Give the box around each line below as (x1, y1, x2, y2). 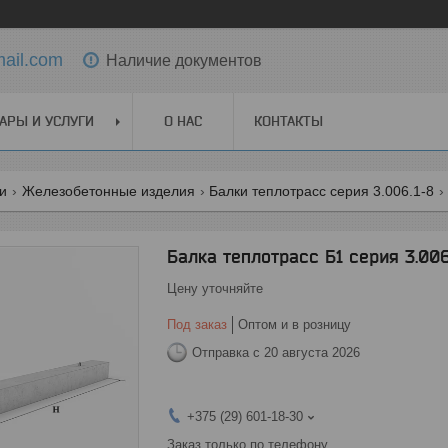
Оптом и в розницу (238, 317, 351, 332)
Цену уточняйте (167, 281, 263, 296)
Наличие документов (106, 51, 262, 69)
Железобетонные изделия (21, 183, 195, 199)
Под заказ (167, 317, 227, 332)
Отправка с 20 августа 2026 (192, 344, 360, 360)
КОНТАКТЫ (254, 113, 323, 129)
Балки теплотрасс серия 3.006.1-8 (209, 183, 435, 199)
